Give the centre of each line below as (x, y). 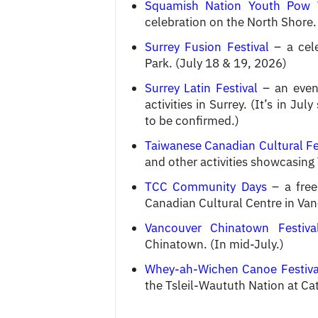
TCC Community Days (205, 186)
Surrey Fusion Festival (207, 46)
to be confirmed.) (192, 120)
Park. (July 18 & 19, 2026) (215, 63)
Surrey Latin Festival (201, 88)
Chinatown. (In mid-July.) (214, 244)
